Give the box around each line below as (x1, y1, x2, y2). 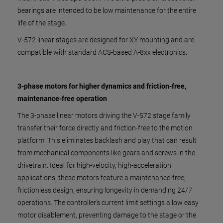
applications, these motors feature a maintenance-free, (17, 174, 186, 182)
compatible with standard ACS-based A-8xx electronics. (17, 48, 187, 56)
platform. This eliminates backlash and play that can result (17, 136, 197, 144)
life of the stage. (17, 19, 66, 27)
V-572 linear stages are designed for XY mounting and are (17, 36, 194, 44)
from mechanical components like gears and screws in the (17, 149, 195, 157)
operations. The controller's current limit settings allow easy (17, 199, 199, 207)
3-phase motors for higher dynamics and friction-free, (17, 82, 186, 90)
